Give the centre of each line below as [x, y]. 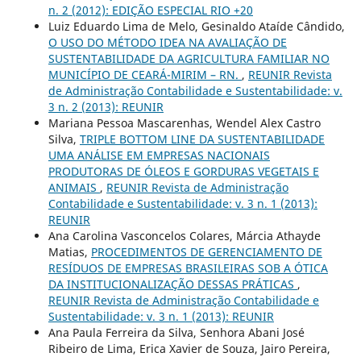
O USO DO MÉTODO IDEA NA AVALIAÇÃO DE [167, 43]
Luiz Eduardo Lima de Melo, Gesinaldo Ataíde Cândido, [196, 27]
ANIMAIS [74, 188]
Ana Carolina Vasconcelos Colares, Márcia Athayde [184, 236]
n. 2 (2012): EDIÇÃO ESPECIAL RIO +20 [150, 10]
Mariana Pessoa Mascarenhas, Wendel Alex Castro [184, 123]
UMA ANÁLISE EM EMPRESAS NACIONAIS [159, 156]
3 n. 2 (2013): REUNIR [106, 107]
